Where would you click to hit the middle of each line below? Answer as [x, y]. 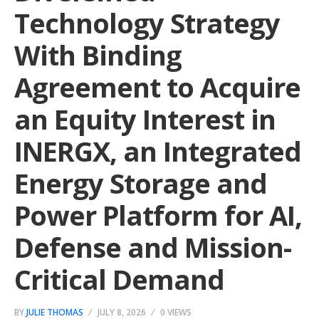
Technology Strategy [147, 23]
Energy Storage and [141, 183]
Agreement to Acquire [157, 87]
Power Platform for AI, [158, 215]
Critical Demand [119, 279]
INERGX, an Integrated [158, 151]
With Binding [98, 55]
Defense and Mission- [153, 247]
